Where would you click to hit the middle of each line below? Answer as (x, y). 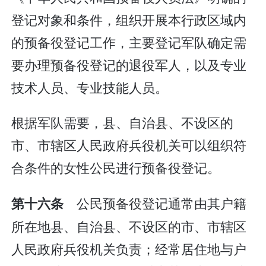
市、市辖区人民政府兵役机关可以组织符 (129, 145)
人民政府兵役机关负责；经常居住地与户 (129, 248)
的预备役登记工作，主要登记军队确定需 (129, 42)
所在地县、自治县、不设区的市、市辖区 (129, 226)
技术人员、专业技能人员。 (90, 87)
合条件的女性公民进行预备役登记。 (116, 167)
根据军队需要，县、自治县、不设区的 (123, 122)
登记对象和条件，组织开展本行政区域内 (129, 19)
